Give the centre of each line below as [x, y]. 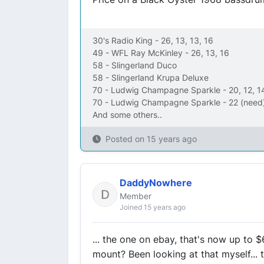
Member [136, 196]
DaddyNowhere [156, 183]
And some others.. [127, 115]
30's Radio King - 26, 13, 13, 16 [153, 40]
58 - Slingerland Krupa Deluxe [151, 77]
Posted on [126, 139]
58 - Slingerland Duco [135, 65]
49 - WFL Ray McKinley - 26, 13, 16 [161, 53]
